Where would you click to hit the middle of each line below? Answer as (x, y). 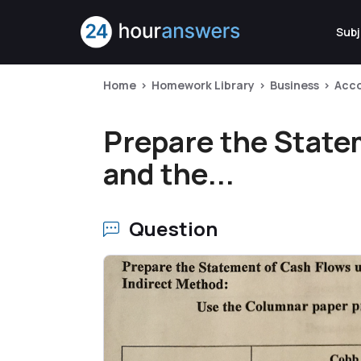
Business (295, 85)
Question (174, 228)
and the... (169, 174)
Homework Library (203, 85)
